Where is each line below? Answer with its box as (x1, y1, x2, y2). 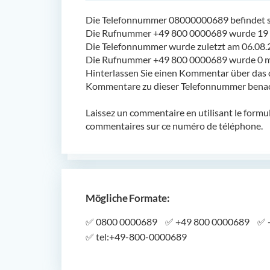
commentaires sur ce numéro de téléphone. (86, 119, 263, 131)
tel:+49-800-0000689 (94, 230, 187, 242)
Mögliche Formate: (86, 191, 170, 204)
